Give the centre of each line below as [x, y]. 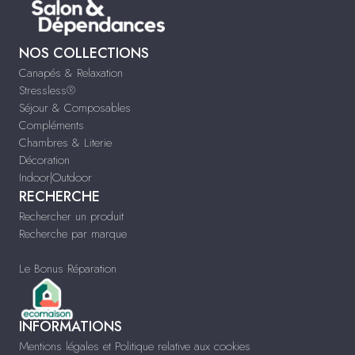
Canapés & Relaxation [71, 73]
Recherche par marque [73, 234]
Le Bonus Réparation [68, 269]
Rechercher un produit [71, 217]
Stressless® [47, 91]
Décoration [44, 160]
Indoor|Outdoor [55, 178]
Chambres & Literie [65, 143]
